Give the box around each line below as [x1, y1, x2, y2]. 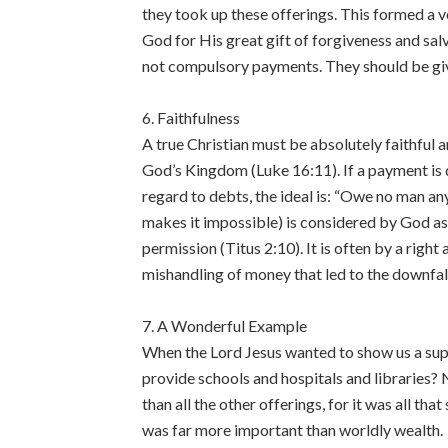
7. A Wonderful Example [142, 316, 307, 335]
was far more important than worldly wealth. [142, 420, 443, 439]
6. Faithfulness [142, 108, 240, 127]
